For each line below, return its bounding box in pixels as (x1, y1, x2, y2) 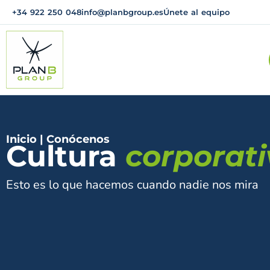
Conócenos (46, 133, 110, 146)
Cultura (6, 139, 125, 174)
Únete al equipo (163, 7, 230, 17)
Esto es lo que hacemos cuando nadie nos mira (6, 177, 259, 193)
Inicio (6, 133, 37, 146)
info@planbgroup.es (81, 7, 163, 17)
